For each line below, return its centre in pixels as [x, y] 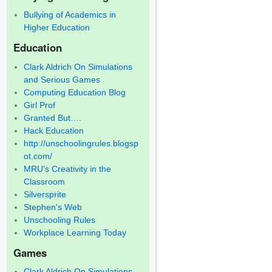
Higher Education [57, 28]
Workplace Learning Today [75, 232]
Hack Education [54, 130]
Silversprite [45, 194]
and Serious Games [62, 79]
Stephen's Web [53, 207]
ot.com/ [38, 156]
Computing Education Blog [75, 92]
